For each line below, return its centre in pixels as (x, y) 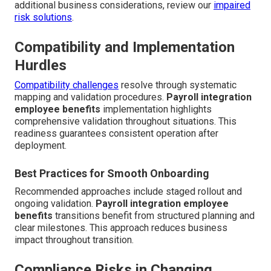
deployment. (41, 145)
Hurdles (41, 65)
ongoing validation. (55, 203)
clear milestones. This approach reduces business (121, 227)
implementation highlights (156, 109)
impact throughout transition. (74, 240)
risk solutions (43, 17)
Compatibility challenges (67, 85)
